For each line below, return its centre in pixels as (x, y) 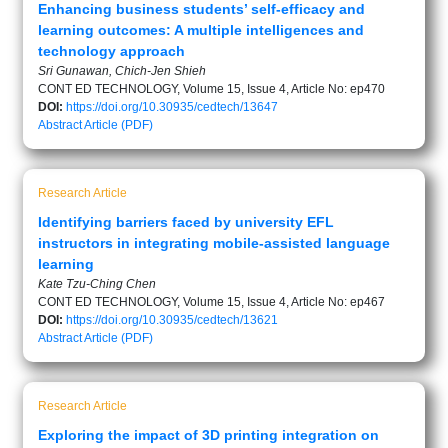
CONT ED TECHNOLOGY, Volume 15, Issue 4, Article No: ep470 (211, 89)
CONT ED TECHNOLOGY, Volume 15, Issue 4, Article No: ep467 (211, 302)
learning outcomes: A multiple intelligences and (201, 30)
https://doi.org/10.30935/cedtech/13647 (172, 107)
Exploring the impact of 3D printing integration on (208, 435)
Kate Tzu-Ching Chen (97, 284)
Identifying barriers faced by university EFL (186, 222)
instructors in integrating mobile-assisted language (214, 243)
